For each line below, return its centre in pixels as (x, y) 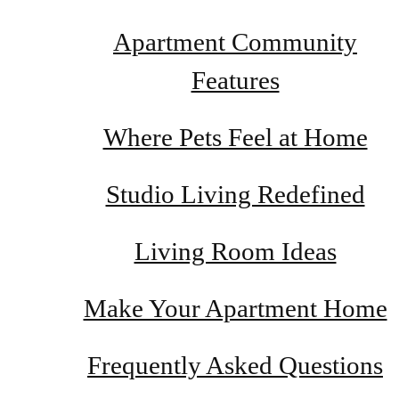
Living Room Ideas (235, 252)
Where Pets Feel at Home (235, 138)
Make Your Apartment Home (235, 309)
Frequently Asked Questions (235, 366)
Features (235, 81)
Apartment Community (235, 42)
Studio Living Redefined (235, 195)
